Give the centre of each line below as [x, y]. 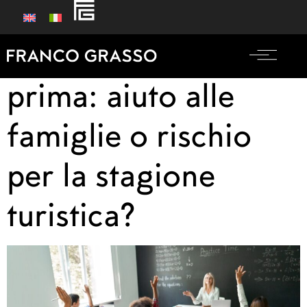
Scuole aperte [105, 55]
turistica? [71, 214]
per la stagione [111, 174]
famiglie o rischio [129, 135]
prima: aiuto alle [121, 95]
